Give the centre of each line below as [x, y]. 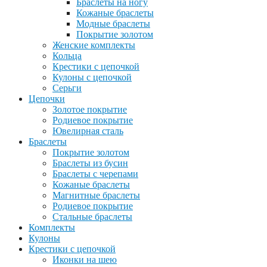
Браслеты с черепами [95, 174]
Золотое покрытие [90, 109]
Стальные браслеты [92, 217]
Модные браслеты [113, 24]
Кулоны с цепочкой [92, 77]
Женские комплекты [94, 45]
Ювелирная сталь [88, 131]
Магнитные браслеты [96, 195]
